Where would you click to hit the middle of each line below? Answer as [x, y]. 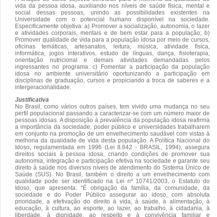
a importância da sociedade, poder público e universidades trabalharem [112, 127]
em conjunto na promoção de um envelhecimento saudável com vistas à [112, 133]
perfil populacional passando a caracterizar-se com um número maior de [112, 113]
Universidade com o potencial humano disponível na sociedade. [112, 19]
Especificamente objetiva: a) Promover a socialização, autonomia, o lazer [112, 26]
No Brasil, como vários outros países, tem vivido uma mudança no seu [112, 106]
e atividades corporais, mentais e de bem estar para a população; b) [112, 33]
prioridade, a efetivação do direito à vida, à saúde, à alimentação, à [112, 201]
